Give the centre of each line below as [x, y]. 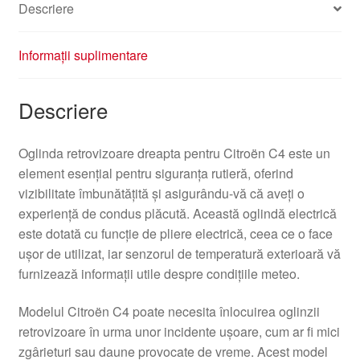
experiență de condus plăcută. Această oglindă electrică [177, 213]
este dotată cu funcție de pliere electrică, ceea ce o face [175, 233]
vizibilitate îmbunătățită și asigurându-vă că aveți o [161, 193]
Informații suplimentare [83, 55]
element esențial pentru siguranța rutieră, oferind [155, 173]
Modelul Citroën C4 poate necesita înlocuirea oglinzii [169, 312]
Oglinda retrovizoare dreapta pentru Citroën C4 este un [174, 153]
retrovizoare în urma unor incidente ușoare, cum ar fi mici [179, 332]
